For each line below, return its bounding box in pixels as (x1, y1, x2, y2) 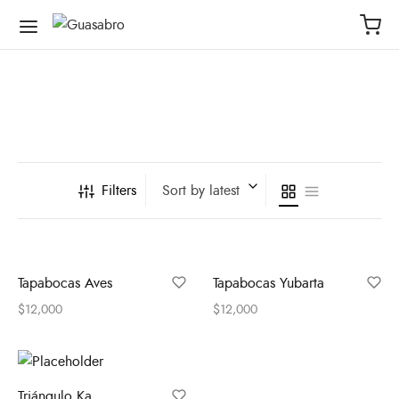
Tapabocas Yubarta (213, 273, 324, 293)
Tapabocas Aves (18, 273, 112, 293)
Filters (101, 180, 136, 200)
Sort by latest (161, 180, 240, 200)
